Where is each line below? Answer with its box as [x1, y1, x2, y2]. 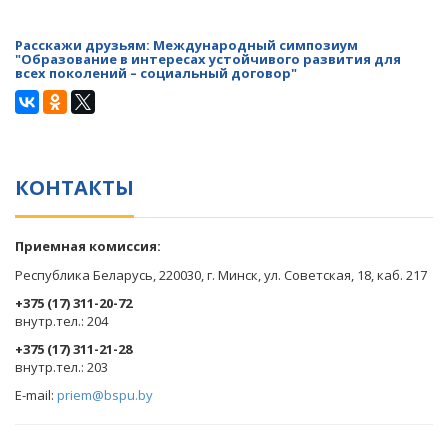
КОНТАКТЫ [15, 174, 134, 201]
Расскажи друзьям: [15, 36, 153, 54]
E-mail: [15, 386, 57, 404]
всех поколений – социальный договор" [15, 64, 297, 82]
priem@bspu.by [57, 386, 153, 404]
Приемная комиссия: [15, 237, 161, 255]
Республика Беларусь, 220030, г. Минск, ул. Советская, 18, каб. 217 [15, 266, 427, 284]
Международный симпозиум [153, 36, 358, 54]
